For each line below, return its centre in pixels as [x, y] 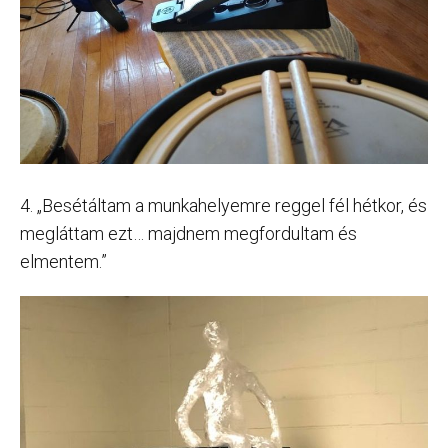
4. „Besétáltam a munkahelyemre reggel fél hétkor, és [223, 206]
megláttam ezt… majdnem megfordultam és [188, 234]
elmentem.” [63, 262]
